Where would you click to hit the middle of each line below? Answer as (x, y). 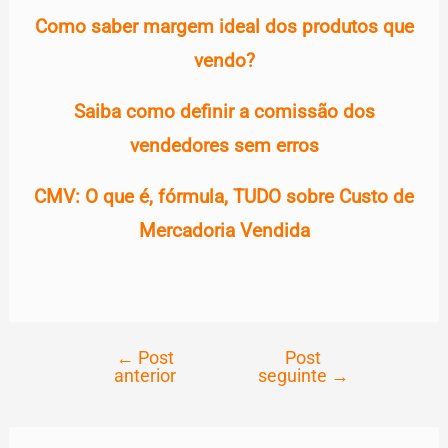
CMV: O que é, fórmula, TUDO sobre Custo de (224, 197)
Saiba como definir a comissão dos (224, 112)
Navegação (107, 361)
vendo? (224, 61)
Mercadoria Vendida (224, 231)
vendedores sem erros (224, 146)
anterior (144, 376)
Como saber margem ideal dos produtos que (224, 27)
